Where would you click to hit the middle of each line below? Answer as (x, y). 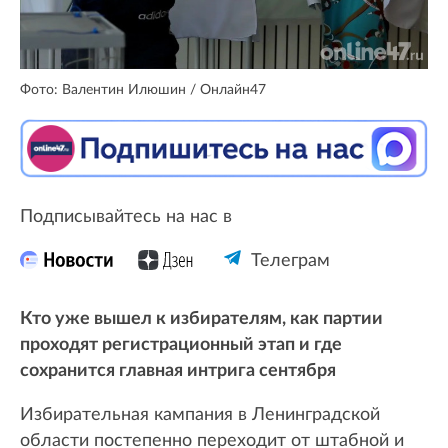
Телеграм (290, 261)
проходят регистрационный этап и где (181, 345)
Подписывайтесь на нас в (126, 217)
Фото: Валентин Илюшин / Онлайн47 (143, 89)
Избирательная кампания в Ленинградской (200, 415)
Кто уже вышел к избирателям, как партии (201, 319)
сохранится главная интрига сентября (178, 371)
